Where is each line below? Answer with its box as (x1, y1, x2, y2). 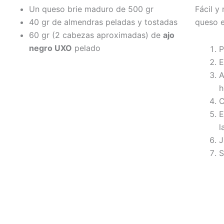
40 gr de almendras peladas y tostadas (29, 16, 177, 27)
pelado (72, 42, 100, 53)
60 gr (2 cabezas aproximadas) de (29, 29, 163, 40)
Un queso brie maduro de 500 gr (29, 3, 153, 14)
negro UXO (29, 42, 72, 53)
